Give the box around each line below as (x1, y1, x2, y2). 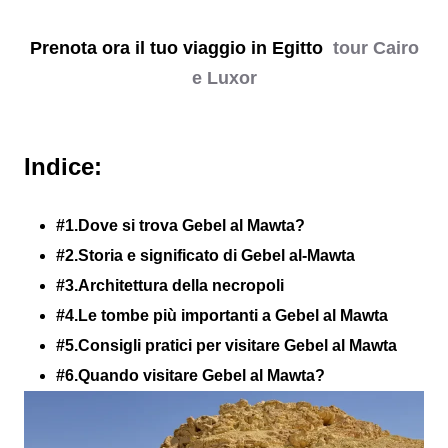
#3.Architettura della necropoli (56, 277, 284, 294)
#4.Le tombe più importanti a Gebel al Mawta (56, 307, 388, 324)
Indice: (24, 153, 102, 180)
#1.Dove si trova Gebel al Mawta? (56, 217, 305, 234)
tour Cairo (327, 38, 419, 58)
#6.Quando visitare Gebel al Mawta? (56, 367, 325, 384)
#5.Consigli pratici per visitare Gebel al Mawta (56, 337, 397, 354)
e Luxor (191, 68, 257, 88)
